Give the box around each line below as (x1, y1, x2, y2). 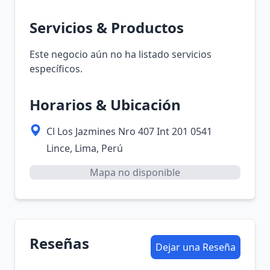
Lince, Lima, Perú (46, 142, 123, 155)
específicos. (30, 62, 83, 75)
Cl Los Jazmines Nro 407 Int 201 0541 (46, 125, 212, 138)
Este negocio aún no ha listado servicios (30, 48, 212, 61)
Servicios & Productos (30, 17, 184, 37)
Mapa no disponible (90, 166, 180, 179)
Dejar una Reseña (155, 240, 236, 254)
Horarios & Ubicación (30, 95, 181, 115)
